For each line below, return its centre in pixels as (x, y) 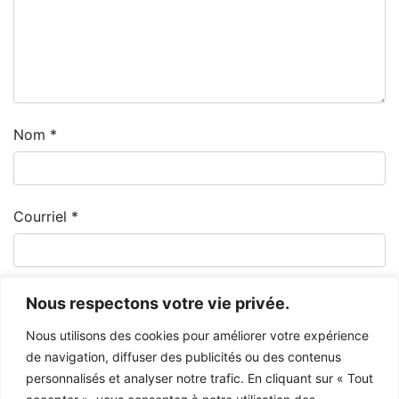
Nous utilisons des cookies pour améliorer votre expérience (197, 335)
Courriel (42, 216)
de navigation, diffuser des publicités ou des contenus (183, 356)
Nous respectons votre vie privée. (158, 303)
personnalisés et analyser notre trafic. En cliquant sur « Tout (199, 378)
